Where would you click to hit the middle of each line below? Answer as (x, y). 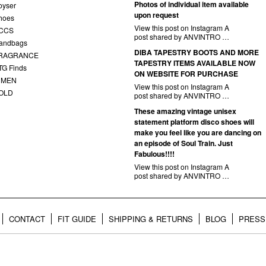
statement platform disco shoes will (194, 122)
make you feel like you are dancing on (198, 132)
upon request (156, 15)
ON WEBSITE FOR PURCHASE (186, 74)
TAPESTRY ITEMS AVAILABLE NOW (195, 63)
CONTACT (27, 219)
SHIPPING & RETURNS (151, 219)
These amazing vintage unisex (185, 111)
